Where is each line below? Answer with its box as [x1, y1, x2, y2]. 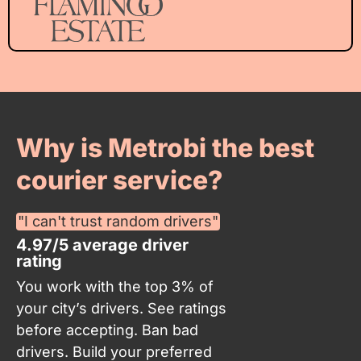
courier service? [16, 164, 223, 197]
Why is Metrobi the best [16, 132, 314, 164]
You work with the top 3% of [16, 278, 214, 296]
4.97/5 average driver [16, 235, 189, 255]
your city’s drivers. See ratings [16, 300, 226, 317]
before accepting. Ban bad [16, 322, 198, 339]
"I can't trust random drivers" [18, 213, 218, 230]
